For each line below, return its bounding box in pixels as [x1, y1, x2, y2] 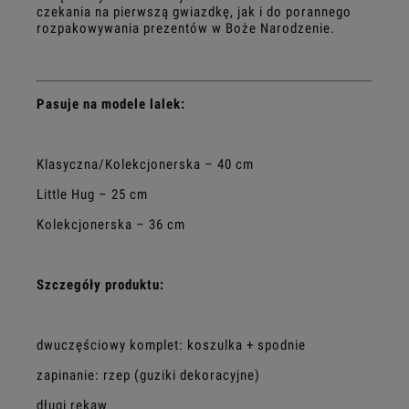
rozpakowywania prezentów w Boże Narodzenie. [37, 19, 335, 37]
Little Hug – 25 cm [37, 185, 148, 203]
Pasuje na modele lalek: [37, 95, 185, 112]
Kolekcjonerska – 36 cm [37, 215, 185, 233]
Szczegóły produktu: [37, 276, 164, 293]
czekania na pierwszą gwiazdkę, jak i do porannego [37, 3, 351, 20]
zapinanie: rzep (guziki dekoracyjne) [37, 366, 260, 383]
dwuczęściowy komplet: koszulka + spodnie [37, 336, 306, 353]
